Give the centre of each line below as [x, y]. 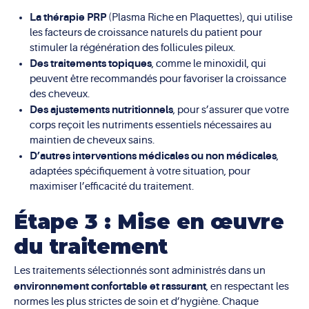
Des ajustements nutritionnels [101, 109]
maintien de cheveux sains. [92, 140]
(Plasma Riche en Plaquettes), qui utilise [199, 17]
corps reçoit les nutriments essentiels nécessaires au [150, 125]
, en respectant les [248, 287]
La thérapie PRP [68, 17]
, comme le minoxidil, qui [209, 63]
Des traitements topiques [90, 63]
